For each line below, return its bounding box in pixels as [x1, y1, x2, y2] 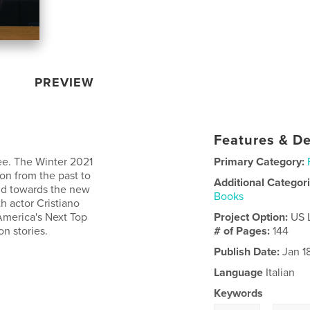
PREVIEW [35, 74, 95, 90]
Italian [263, 265, 295, 280]
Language [214, 265, 264, 280]
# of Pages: [214, 224, 273, 238]
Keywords [214, 286, 264, 300]
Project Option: [214, 210, 291, 224]
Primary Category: [214, 154, 305, 169]
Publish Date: [214, 244, 280, 259]
